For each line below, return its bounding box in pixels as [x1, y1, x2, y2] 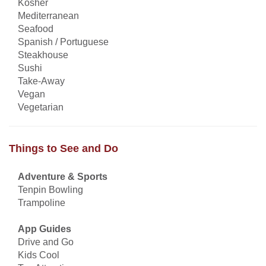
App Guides [18, 223, 71, 234]
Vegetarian [18, 102, 64, 112]
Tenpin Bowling [18, 184, 83, 195]
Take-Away [18, 75, 65, 86]
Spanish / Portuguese [18, 36, 109, 47]
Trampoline [18, 197, 65, 208]
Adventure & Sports [18, 171, 107, 182]
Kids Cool [18, 249, 59, 260]
